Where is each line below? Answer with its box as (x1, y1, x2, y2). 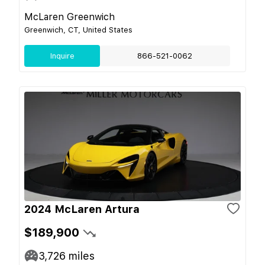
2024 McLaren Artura (24, 202, 140, 215)
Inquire (50, 51, 75, 60)
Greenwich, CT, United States (24, 25, 132, 34)
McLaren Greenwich (24, 11, 115, 22)
